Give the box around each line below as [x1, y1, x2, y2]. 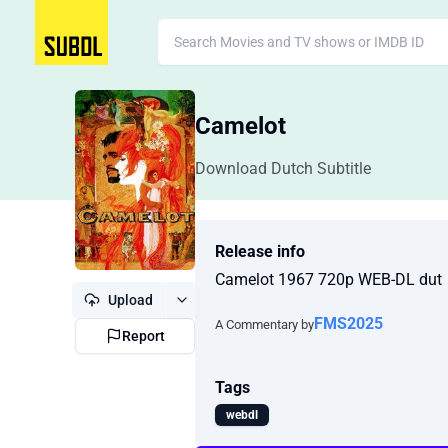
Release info [215, 242, 305, 261]
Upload [108, 292, 153, 308]
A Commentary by [215, 316, 314, 332]
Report [121, 328, 165, 344]
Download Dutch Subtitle [195, 159, 371, 178]
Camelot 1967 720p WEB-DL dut [215, 270, 442, 289]
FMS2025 [314, 314, 383, 333]
